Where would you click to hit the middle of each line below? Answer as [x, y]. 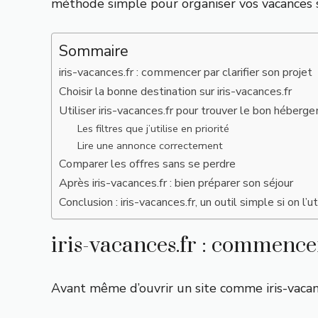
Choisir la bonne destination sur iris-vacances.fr [175, 92]
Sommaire [94, 51]
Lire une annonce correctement [150, 146]
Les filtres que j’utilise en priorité [153, 128]
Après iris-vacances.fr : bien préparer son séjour [176, 183]
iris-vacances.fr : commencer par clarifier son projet [186, 72]
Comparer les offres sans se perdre [147, 164]
